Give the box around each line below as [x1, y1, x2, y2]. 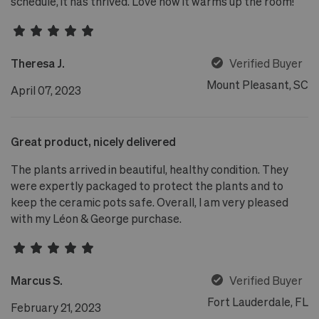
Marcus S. [11, 273, 63, 287]
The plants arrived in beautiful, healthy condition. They [11, 162, 288, 176]
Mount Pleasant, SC [206, 78, 308, 92]
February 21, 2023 [11, 300, 101, 314]
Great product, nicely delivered [11, 134, 176, 148]
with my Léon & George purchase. [11, 211, 182, 225]
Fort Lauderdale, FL [207, 295, 308, 309]
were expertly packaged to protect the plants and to [11, 178, 283, 192]
